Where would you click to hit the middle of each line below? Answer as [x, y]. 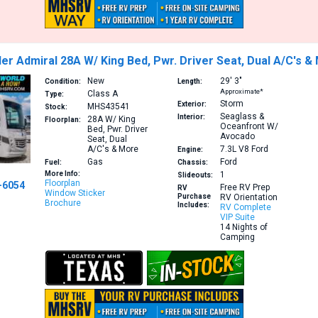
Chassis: [192, 163]
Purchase [194, 197]
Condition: [63, 82]
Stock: [56, 107]
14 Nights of [243, 227]
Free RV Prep [245, 188]
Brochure [63, 203]
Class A [103, 94]
